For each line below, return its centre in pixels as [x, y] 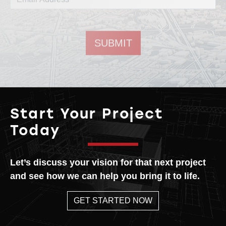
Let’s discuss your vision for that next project [108, 163]
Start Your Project [87, 114]
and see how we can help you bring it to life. [105, 176]
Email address [141, 27]
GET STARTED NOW [113, 201]
